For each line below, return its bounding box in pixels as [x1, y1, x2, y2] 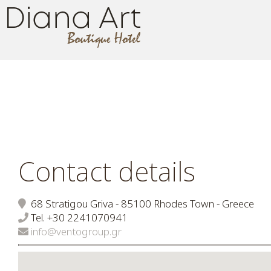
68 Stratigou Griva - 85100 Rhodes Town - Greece [26, 197, 254, 211]
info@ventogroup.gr [28, 224, 122, 238]
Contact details [18, 153, 195, 189]
